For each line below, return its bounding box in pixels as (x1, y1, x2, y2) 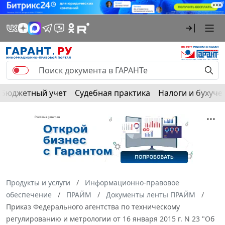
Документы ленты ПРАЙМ (106, 189, 195, 199)
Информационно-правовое (85, 177, 179, 187)
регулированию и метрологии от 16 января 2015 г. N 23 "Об (6, 213, 214, 223)
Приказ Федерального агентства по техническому (6, 201, 180, 211)
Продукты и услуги (6, 177, 70, 187)
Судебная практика (75, 87, 150, 98)
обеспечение (6, 189, 52, 199)
